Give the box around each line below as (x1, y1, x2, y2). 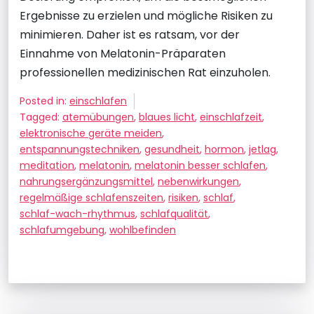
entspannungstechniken (20, 142, 139, 156)
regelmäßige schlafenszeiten (20, 191, 163, 205)
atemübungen (62, 110, 134, 124)
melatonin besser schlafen (135, 158, 266, 172)
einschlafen (69, 94, 127, 108)
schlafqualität (140, 207, 208, 221)
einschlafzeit (200, 110, 262, 124)
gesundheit (144, 142, 200, 156)
